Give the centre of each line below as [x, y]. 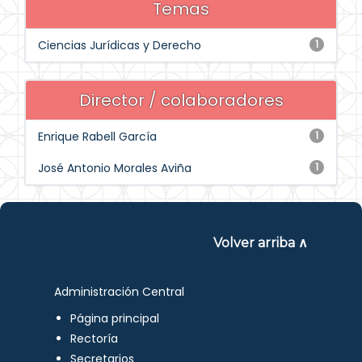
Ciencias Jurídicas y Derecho [120, 45]
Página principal [115, 318]
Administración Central [120, 292]
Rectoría [95, 339]
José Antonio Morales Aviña [115, 168]
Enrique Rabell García [97, 137]
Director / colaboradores [181, 100]
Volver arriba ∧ [260, 243]
